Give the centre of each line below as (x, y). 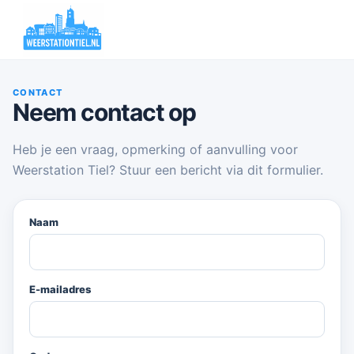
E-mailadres (60, 289)
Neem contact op (104, 112)
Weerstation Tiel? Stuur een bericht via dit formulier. (168, 170)
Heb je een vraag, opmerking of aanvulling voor (155, 149)
